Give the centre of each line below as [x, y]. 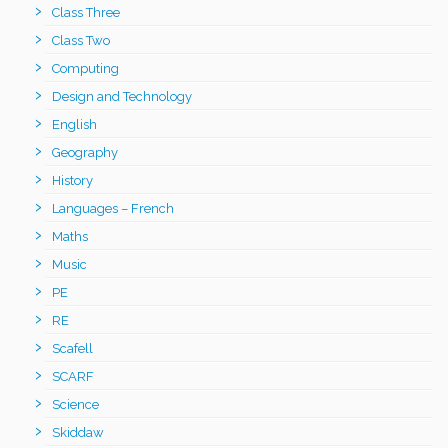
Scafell [72, 348]
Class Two [81, 40]
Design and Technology [122, 96]
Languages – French [113, 208]
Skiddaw [78, 432]
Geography [85, 152]
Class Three [86, 12]
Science [75, 404]
